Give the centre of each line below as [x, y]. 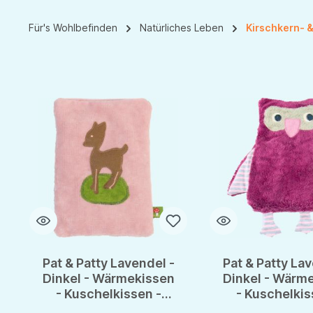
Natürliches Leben [182, 28]
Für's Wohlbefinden [73, 28]
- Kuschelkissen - [108, 294]
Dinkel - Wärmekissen [108, 279]
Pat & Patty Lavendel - [108, 263]
